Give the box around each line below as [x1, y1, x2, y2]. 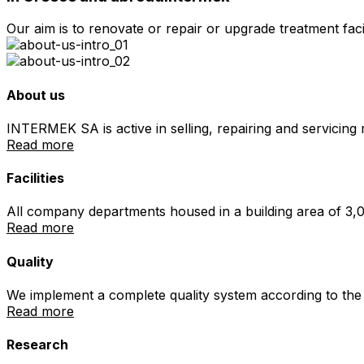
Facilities [6, 170, 64, 187]
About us [6, 86, 65, 103]
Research [6, 336, 68, 353]
